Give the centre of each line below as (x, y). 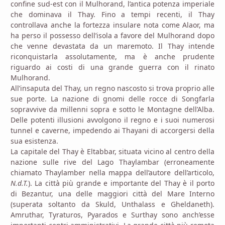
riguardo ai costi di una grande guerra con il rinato (113, 67)
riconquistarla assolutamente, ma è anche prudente (113, 57)
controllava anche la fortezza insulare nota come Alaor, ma (113, 25)
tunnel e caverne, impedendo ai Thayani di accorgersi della (113, 131)
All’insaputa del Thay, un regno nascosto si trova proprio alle (113, 88)
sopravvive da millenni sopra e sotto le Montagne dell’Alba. (113, 109)
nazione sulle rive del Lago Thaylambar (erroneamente (113, 162)
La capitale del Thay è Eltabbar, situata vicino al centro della (113, 152)
